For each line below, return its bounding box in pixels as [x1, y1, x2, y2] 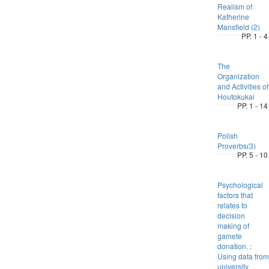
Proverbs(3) [217, 141, 256, 151]
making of [217, 220, 249, 231]
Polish [217, 130, 238, 141]
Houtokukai [217, 91, 255, 101]
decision [217, 210, 245, 220]
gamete [217, 231, 242, 241]
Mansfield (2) [217, 22, 260, 32]
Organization [217, 71, 259, 81]
